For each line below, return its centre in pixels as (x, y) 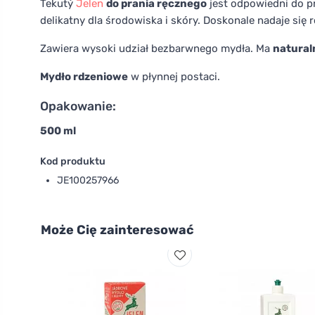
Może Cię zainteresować (117, 230)
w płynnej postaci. (174, 77)
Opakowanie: (78, 106)
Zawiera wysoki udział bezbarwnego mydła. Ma (156, 49)
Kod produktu (73, 161)
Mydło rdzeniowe (84, 77)
